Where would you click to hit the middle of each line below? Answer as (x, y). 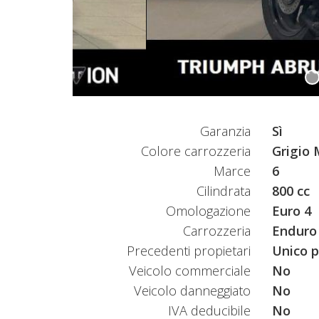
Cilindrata (224, 190)
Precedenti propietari (189, 250)
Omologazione (208, 210)
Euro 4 (292, 210)
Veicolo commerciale (190, 270)
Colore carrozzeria (196, 151)
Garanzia (225, 131)
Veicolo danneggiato (192, 290)
